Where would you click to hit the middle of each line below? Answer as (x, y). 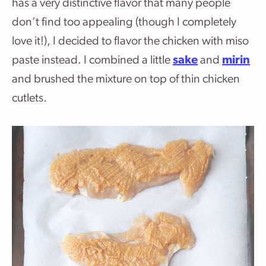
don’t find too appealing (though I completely (124, 23)
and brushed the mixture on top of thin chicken (126, 80)
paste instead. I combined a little (92, 61)
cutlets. (29, 99)
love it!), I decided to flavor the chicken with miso (130, 42)
